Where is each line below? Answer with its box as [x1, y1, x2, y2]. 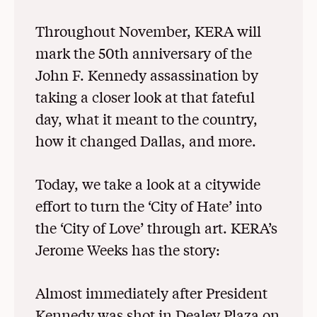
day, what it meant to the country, [35, 108, 258, 128]
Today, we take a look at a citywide [35, 173, 260, 193]
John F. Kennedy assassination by [35, 64, 258, 84]
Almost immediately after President [35, 282, 267, 302]
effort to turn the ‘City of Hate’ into [35, 195, 262, 215]
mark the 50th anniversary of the [35, 42, 252, 62]
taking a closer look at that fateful [35, 86, 255, 106]
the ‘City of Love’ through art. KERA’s [35, 217, 277, 237]
